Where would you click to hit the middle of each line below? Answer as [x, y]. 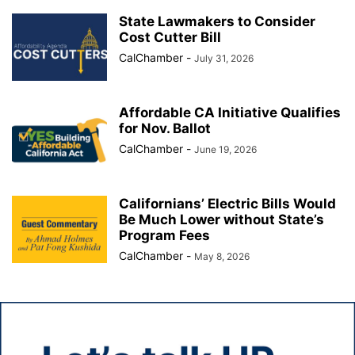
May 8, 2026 [222, 256]
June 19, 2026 [225, 149]
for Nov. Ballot [165, 128]
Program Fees [164, 235]
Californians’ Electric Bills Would [227, 204]
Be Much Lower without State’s [221, 219]
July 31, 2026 [224, 58]
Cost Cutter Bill [170, 37]
